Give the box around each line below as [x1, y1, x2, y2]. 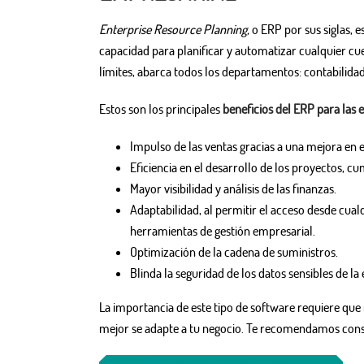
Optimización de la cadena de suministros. [129, 244, 338, 261]
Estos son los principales [99, 101, 223, 118]
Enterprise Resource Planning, [99, 21, 252, 38]
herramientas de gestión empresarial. [129, 223, 315, 240]
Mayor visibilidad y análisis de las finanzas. [129, 180, 336, 197]
